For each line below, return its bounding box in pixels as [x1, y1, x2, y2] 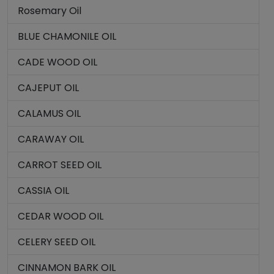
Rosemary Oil [18, 4, 81, 18]
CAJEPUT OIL [18, 81, 79, 95]
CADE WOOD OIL [18, 55, 97, 69]
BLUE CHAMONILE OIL [18, 29, 116, 43]
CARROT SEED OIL [18, 158, 102, 172]
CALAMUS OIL [18, 106, 81, 120]
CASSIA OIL [18, 183, 69, 198]
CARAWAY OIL [18, 132, 84, 146]
